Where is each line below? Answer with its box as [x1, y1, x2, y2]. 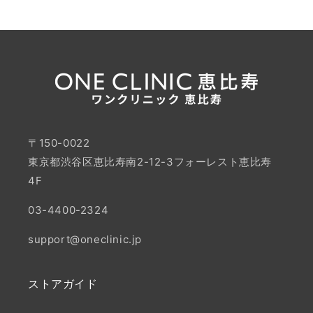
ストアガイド [28, 277, 98, 291]
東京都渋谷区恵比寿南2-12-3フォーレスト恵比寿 [28, 155, 272, 169]
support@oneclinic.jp [28, 233, 142, 247]
